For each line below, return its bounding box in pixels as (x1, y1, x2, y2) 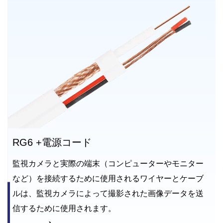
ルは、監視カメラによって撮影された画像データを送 (12, 189, 204, 198)
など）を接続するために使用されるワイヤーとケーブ (12, 174, 204, 183)
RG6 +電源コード (12, 136, 92, 148)
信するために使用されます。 (12, 204, 116, 213)
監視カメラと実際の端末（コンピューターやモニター (12, 159, 204, 168)
